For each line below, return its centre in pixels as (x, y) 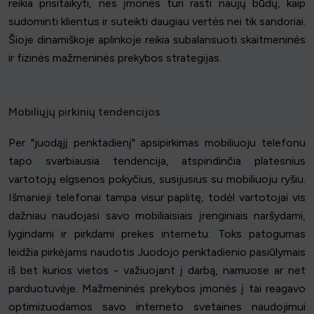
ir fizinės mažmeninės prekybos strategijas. (115, 57)
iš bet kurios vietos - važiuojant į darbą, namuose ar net (157, 270)
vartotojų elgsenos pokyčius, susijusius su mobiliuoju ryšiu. (157, 179)
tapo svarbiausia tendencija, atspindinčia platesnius (157, 161)
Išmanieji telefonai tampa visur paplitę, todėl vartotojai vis (157, 197)
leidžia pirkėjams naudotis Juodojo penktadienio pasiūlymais (157, 252)
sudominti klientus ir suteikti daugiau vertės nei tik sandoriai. (157, 21)
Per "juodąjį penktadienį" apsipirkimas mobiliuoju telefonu (157, 142)
